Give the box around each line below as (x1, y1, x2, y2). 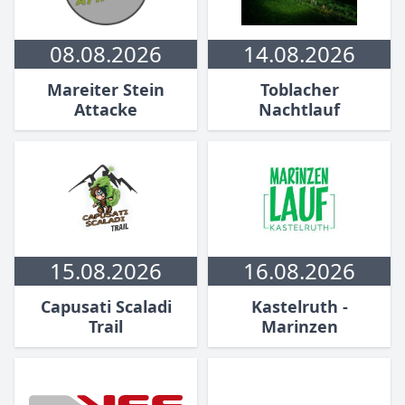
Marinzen (260, 316, 338, 338)
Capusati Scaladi (40, 296, 172, 318)
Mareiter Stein (47, 79, 165, 101)
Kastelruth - (250, 296, 348, 318)
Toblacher (259, 79, 339, 101)
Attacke (74, 99, 137, 121)
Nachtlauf (259, 99, 340, 121)
